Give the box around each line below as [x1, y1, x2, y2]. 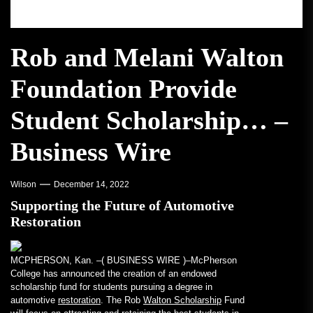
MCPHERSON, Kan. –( [10, 255, 107, 266]
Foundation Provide [10, 74, 237, 104]
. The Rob [101, 295, 143, 306]
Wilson [10, 180, 36, 190]
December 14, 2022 [54, 180, 129, 190]
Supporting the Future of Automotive [10, 198, 234, 214]
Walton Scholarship [143, 295, 221, 306]
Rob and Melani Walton [10, 43, 284, 73]
